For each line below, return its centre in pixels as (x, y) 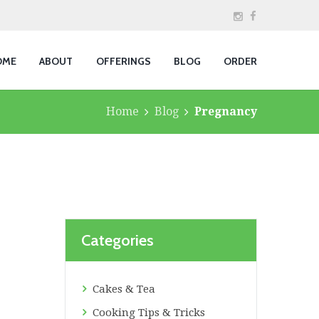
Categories (117, 240)
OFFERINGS (123, 61)
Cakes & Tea (124, 289)
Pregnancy (226, 112)
